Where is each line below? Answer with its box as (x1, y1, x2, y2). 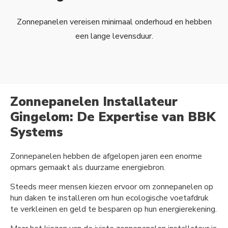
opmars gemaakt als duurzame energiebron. (10, 161, 165, 173)
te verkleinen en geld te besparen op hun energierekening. (10, 203, 217, 215)
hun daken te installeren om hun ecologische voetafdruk (10, 192, 209, 204)
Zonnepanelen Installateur (10, 93, 178, 111)
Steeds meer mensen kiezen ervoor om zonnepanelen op (10, 181, 213, 192)
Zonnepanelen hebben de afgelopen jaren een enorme (10, 150, 202, 162)
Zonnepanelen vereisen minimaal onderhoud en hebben (16, 16, 212, 28)
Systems (10, 124, 63, 141)
